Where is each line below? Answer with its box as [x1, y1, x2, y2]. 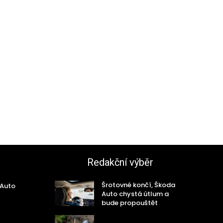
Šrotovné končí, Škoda [101, 180, 175, 190]
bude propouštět [101, 198, 158, 208]
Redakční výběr [87, 156, 153, 169]
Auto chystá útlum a [101, 189, 169, 199]
